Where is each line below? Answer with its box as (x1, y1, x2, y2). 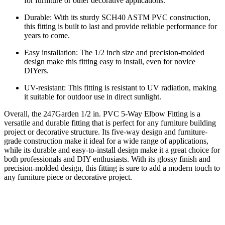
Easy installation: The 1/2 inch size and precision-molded (24, 48, 204, 57)
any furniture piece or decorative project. (4, 172, 132, 181)
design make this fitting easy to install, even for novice (24, 57, 195, 66)
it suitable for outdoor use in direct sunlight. (24, 92, 161, 101)
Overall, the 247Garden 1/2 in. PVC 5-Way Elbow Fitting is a (4, 109, 200, 118)
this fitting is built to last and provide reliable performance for (24, 22, 217, 31)
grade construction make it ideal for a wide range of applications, (4, 136, 208, 145)
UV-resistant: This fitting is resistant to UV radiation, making (24, 83, 216, 92)
